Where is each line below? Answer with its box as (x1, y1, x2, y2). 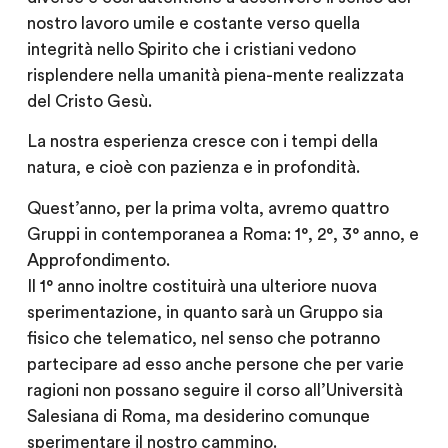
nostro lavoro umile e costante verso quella (26, 14, 360, 32)
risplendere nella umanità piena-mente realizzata (26, 66, 404, 84)
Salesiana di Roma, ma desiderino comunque (26, 407, 370, 425)
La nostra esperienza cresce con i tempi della (26, 133, 378, 151)
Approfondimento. (26, 251, 170, 269)
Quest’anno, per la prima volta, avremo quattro (26, 199, 389, 217)
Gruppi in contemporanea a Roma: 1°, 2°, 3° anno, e (26, 225, 419, 243)
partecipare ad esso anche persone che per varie (26, 355, 404, 373)
